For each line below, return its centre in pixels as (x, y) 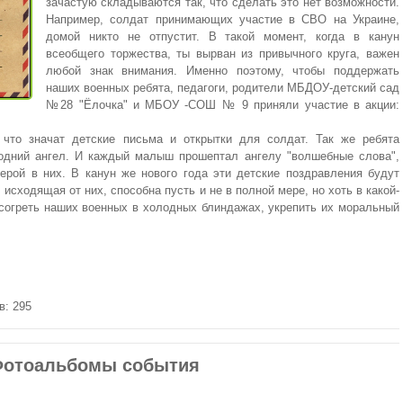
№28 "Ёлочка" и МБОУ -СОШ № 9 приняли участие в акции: (223, 105)
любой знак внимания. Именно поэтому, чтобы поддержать (223, 71)
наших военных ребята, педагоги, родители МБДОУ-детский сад (223, 88)
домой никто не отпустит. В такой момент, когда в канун (223, 37)
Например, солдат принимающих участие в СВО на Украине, (223, 20)
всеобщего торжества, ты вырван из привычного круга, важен (223, 54)
